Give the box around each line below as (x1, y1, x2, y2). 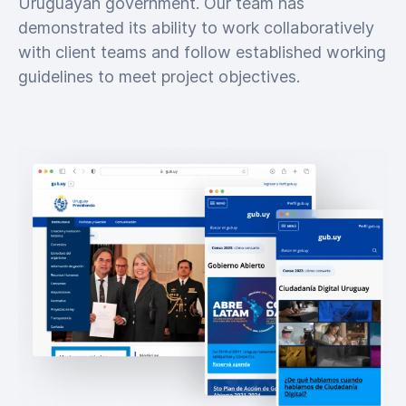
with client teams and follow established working (18, 43, 386, 62)
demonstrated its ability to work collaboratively (18, 18, 374, 37)
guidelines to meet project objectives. (18, 67, 300, 86)
